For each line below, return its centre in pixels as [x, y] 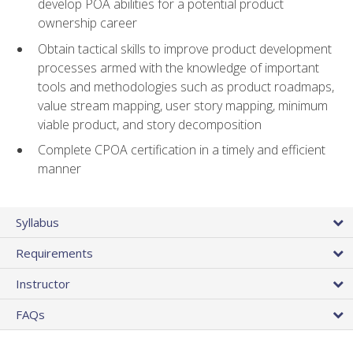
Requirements [54, 253]
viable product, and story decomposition [150, 124]
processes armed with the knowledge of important [178, 67]
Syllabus [37, 222]
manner [59, 169]
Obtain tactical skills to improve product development [185, 48]
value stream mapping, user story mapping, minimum [183, 105]
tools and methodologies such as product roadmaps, [186, 86]
